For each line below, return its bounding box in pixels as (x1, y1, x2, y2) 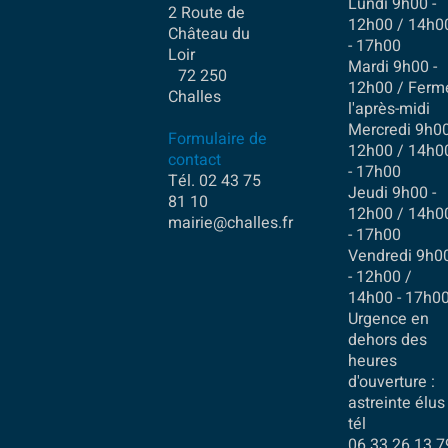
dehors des (347, 327, 427, 352)
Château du (168, 22, 251, 47)
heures (347, 348, 397, 373)
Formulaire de (168, 127, 268, 152)
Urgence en (347, 306, 429, 331)
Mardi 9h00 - (347, 54, 437, 79)
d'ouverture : (347, 369, 435, 394)
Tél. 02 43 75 (168, 169, 262, 194)
